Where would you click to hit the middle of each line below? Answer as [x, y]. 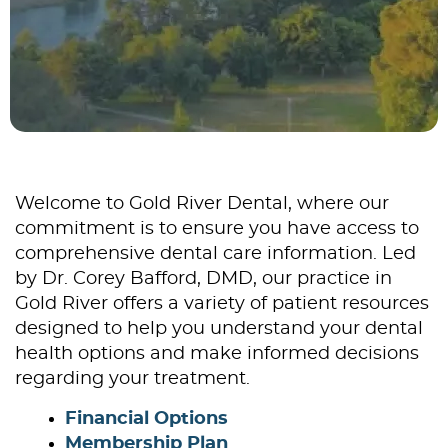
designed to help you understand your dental [219, 329]
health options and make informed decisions [217, 354]
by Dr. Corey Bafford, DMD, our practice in [203, 279]
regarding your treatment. [132, 379]
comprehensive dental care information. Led [215, 254]
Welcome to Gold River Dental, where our [202, 204]
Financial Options [146, 419]
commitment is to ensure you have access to [217, 229]
